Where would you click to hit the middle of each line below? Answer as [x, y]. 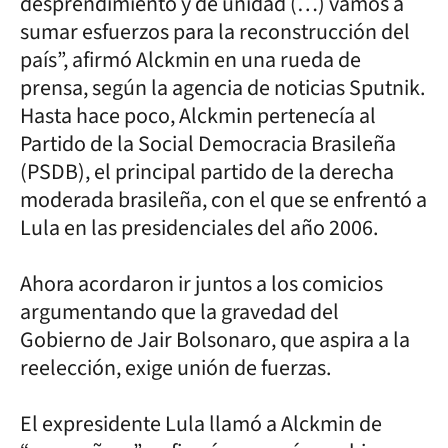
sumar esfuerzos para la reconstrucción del [215, 32]
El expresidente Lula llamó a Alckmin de [201, 424]
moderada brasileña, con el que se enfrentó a [223, 200]
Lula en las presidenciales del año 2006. [199, 228]
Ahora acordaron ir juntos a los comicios [201, 284]
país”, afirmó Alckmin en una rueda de [190, 60]
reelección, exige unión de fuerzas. [175, 368]
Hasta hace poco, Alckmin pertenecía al [198, 116]
